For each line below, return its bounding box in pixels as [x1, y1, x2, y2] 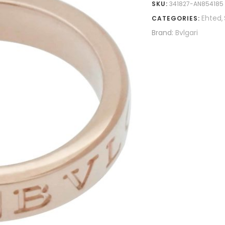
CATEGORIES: [152, 14, 200, 23]
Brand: [152, 28, 174, 38]
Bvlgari [175, 28, 198, 38]
